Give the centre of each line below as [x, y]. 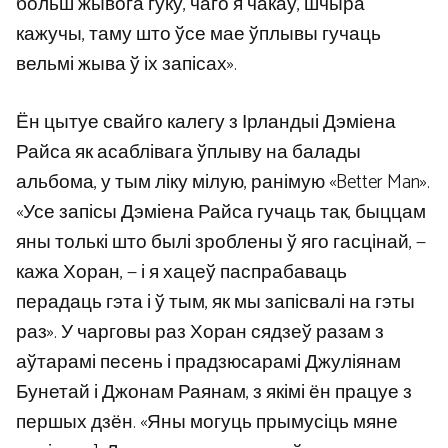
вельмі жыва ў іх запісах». [126, 64]
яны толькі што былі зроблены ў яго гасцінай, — [221, 243]
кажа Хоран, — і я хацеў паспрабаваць [181, 273]
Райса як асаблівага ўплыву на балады [188, 153]
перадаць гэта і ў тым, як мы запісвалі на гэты [215, 303]
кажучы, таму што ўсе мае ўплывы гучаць [198, 34]
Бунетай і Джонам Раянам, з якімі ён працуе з [214, 393]
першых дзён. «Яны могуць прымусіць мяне [207, 423]
